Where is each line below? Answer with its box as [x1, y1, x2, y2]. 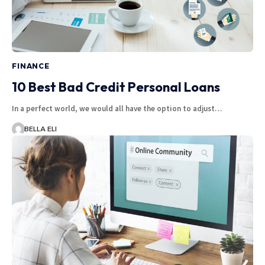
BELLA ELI [24, 125, 57, 134]
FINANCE [12, 62, 50, 71]
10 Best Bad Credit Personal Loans [12, 79, 220, 96]
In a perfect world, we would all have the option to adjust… [12, 104, 222, 114]
